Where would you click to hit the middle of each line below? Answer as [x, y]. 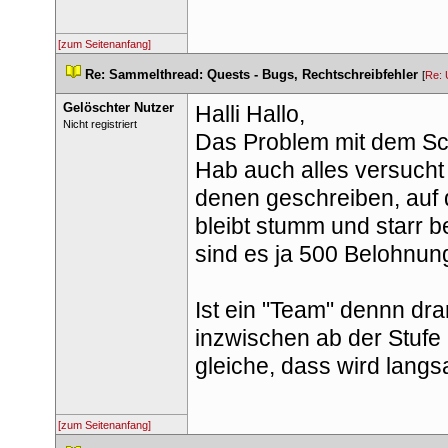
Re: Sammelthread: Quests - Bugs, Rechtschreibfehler [251, 74]
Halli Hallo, [249, 114]
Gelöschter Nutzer [118, 107]
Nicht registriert [99, 124]
